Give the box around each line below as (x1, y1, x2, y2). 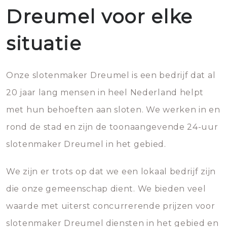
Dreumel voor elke (6, 5, 193, 28)
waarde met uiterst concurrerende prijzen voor (6, 201, 215, 211)
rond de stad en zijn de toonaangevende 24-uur (6, 122, 218, 132)
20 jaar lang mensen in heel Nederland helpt (6, 88, 204, 97)
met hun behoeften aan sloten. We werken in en (6, 105, 220, 115)
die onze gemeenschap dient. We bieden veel (6, 184, 206, 194)
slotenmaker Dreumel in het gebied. (6, 139, 166, 149)
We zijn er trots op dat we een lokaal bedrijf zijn (6, 167, 216, 176)
